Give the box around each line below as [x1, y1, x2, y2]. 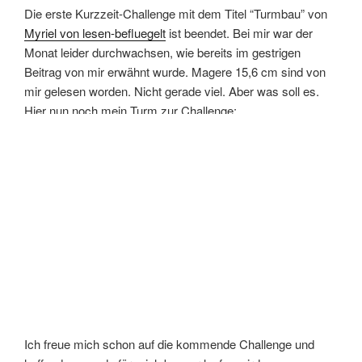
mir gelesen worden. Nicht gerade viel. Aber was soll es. [24, 82, 319, 100]
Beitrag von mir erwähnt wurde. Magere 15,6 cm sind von [24, 63, 326, 81]
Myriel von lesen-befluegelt [24, 24, 166, 42]
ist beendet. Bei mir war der [166, 24, 313, 42]
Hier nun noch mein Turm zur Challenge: [24, 102, 237, 120]
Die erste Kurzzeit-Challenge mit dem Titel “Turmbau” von [24, 5, 327, 23]
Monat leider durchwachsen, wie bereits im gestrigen [24, 44, 301, 61]
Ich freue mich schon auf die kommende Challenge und [24, 335, 314, 352]
